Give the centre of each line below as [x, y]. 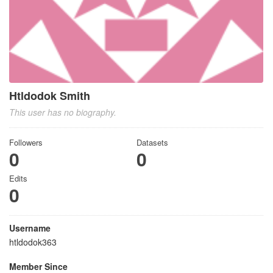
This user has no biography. [63, 112]
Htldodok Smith [50, 96]
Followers [26, 142]
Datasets [152, 142]
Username [30, 228]
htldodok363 [33, 242]
